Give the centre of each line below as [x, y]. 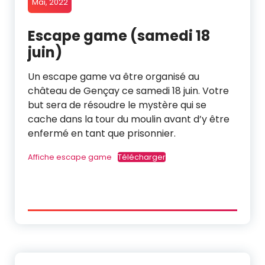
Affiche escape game [70, 157]
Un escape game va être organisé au [114, 77]
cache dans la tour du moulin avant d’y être [129, 119]
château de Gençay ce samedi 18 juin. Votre [128, 91]
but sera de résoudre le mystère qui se [117, 105]
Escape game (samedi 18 [119, 36]
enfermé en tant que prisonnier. [102, 134]
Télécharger [141, 157]
